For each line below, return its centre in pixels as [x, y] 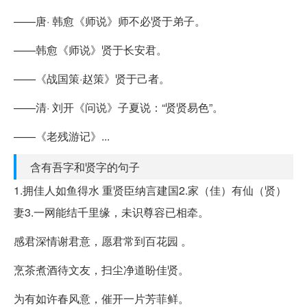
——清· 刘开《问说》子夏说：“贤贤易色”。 [119, 107]
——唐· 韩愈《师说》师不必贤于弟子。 [110, 21]
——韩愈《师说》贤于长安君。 [90, 49]
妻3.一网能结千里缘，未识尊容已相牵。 [111, 212]
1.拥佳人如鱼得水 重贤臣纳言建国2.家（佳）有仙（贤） [150, 190]
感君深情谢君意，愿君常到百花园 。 [103, 241]
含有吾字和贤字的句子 [85, 167]
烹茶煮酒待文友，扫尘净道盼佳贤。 [101, 269]
